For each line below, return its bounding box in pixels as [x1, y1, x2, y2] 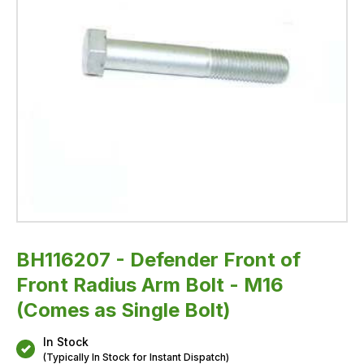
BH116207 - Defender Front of [16, 247, 301, 271]
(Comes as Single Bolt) [16, 297, 231, 322]
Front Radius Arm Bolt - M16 [16, 272, 284, 297]
